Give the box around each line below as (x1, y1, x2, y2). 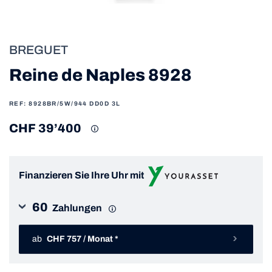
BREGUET (9, 43, 68, 57)
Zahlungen (50, 202, 104, 213)
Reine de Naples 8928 (9, 66, 192, 85)
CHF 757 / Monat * (83, 234, 118, 244)
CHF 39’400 (9, 121, 81, 135)
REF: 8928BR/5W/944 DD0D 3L (9, 100, 121, 107)
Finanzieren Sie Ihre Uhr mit (19, 170, 144, 181)
